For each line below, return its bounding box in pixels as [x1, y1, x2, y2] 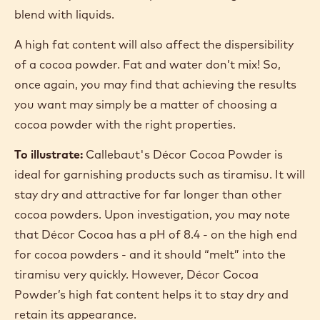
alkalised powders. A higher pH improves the [14, 147, 260, 162]
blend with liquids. [14, 187, 117, 202]
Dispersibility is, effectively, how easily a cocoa [14, 84, 269, 99]
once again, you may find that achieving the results [14, 257, 296, 272]
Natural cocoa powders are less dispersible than [14, 127, 281, 142]
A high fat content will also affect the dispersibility [14, 217, 294, 232]
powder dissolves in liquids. [14, 99, 164, 114]
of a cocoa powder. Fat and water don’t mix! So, [14, 237, 281, 252]
